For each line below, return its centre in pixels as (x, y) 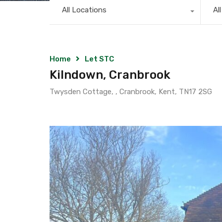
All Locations (84, 10)
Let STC (99, 59)
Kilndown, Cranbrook (110, 75)
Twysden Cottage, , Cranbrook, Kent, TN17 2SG (131, 91)
